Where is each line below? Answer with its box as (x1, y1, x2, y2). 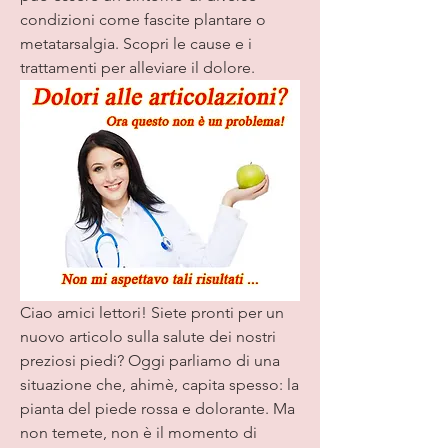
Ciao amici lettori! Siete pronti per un (20, 302, 284, 322)
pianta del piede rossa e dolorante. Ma (20, 398, 295, 418)
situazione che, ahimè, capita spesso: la (20, 374, 299, 394)
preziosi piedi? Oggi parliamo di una (20, 350, 280, 370)
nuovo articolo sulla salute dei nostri (20, 326, 276, 346)
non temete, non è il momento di (20, 422, 257, 442)
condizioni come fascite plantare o (20, 10, 266, 30)
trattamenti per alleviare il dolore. (20, 58, 255, 78)
